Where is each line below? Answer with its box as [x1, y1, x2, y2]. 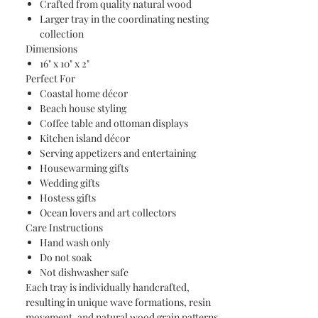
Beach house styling [40, 102, 126, 115]
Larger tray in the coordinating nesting [40, 12, 209, 26]
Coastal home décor [40, 87, 128, 100]
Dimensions [26, 42, 77, 55]
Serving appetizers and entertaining [40, 146, 196, 160]
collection [40, 27, 84, 40]
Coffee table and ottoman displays [40, 116, 188, 130]
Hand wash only [40, 236, 110, 249]
